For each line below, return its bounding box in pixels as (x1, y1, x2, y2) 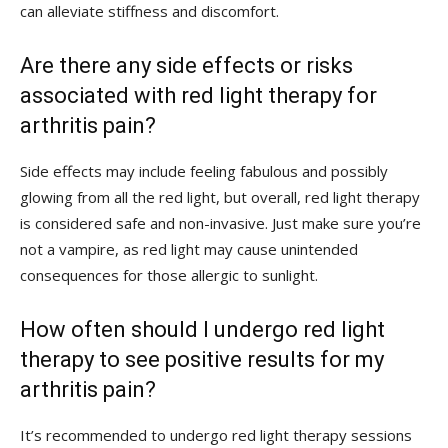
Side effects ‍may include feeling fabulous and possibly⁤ (20, 160, 388, 181)
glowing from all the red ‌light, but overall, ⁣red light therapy (20, 186, 420, 207)
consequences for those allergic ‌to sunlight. (20, 264, 318, 285)
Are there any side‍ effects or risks (20, 52, 353, 78)
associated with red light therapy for (20, 82, 377, 108)
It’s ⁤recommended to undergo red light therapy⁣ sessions (20, 424, 412, 445)
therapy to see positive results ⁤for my (20, 346, 384, 372)
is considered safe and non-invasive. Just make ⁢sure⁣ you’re (20, 212, 421, 233)
